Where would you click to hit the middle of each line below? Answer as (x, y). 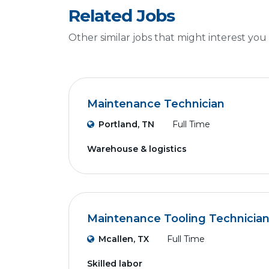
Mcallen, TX (124, 239)
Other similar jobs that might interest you (168, 38)
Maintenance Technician (156, 104)
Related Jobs (122, 16)
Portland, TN (126, 124)
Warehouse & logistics (137, 149)
